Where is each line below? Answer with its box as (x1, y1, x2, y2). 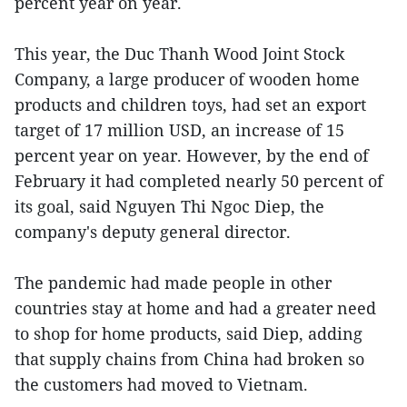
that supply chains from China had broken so (15, 347, 364, 370)
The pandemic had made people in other (15, 271, 332, 293)
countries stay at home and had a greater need (15, 296, 376, 319)
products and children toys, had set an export (15, 93, 366, 115)
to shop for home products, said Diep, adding (15, 322, 362, 344)
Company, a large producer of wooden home (15, 67, 360, 90)
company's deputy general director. (15, 220, 291, 243)
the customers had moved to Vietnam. (15, 372, 308, 395)
